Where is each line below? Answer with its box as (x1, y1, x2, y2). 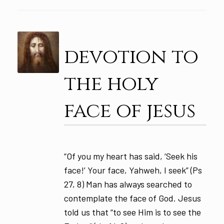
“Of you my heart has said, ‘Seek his (63, 150, 197, 162)
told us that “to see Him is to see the (63, 206, 201, 218)
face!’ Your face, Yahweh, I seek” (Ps (63, 164, 202, 176)
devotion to (63, 43, 198, 71)
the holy (63, 70, 158, 98)
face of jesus (63, 97, 195, 125)
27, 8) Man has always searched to (63, 178, 192, 190)
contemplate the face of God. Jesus (63, 192, 201, 204)
